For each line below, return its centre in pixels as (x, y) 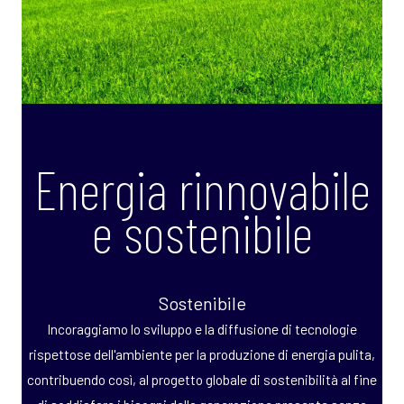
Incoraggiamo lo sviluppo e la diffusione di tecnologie (202, 328)
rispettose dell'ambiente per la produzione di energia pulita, (202, 353)
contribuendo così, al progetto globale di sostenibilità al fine (202, 379)
